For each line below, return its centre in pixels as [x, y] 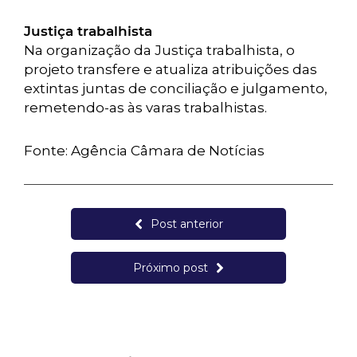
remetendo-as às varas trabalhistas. [145, 108]
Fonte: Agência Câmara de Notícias [144, 151]
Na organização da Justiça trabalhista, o [159, 50]
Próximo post [171, 268]
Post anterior [186, 224]
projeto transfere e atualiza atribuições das [171, 69]
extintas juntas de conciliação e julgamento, [176, 88]
